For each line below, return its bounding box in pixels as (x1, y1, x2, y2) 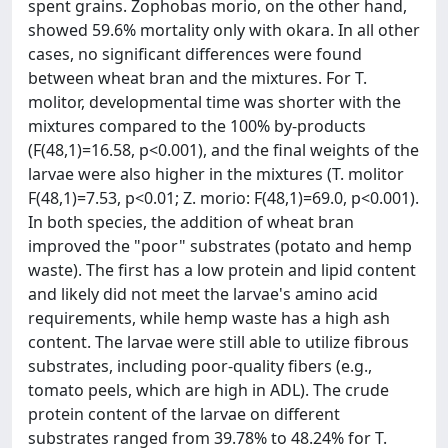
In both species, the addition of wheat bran (28, 210, 354, 233)
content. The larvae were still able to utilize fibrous (28, 330, 409, 353)
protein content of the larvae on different (28, 402, 340, 425)
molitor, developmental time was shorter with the (28, 90, 401, 113)
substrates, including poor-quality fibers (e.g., (28, 354, 372, 377)
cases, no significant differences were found (28, 42, 362, 65)
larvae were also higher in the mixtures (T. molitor (28, 162, 404, 185)
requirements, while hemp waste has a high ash (28, 306, 390, 329)
